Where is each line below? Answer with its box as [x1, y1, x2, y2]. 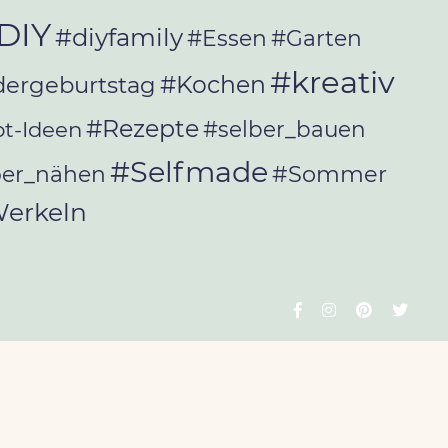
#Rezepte [86, 114, 200, 144]
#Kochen [160, 70, 267, 100]
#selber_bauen [203, 116, 367, 143]
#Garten [271, 25, 363, 52]
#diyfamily [55, 22, 184, 53]
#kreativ [270, 63, 396, 102]
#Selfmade [110, 154, 269, 190]
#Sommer [272, 160, 388, 189]
